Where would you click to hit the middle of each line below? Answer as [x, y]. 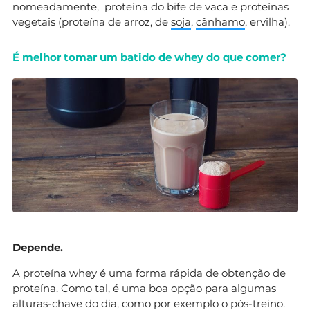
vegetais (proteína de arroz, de [92, 22]
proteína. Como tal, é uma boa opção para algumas [144, 289]
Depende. [38, 248]
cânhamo [220, 22]
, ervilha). [267, 22]
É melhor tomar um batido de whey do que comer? [149, 57]
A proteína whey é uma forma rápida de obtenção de [149, 273]
